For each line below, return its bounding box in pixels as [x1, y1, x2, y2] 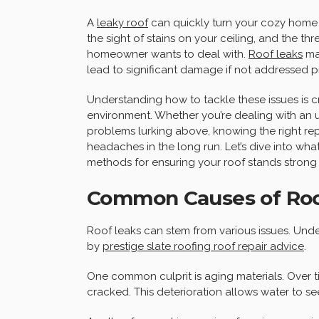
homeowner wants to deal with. [87, 47, 249, 61]
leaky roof [97, 16, 148, 29]
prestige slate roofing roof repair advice [103, 239, 304, 253]
